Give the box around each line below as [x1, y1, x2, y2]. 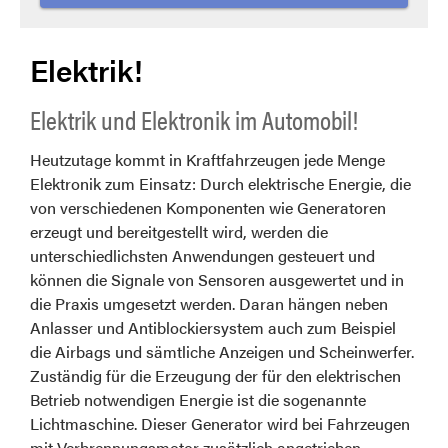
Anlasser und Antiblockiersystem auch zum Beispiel [30, 316, 396, 340]
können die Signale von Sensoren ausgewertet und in [30, 268, 404, 292]
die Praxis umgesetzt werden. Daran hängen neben [30, 292, 388, 316]
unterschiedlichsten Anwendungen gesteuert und [30, 244, 375, 268]
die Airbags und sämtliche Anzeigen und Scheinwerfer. [30, 340, 414, 364]
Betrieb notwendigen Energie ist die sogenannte [30, 388, 366, 412]
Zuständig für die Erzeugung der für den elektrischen [30, 364, 401, 388]
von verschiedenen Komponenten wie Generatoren [30, 196, 386, 220]
